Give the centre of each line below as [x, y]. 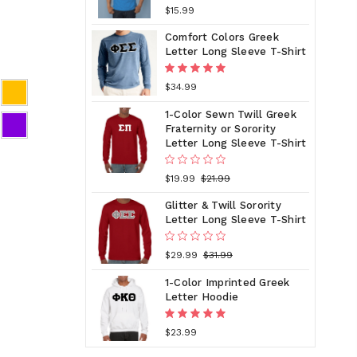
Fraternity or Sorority [220, 128]
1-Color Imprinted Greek [227, 282]
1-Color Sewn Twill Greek [230, 114]
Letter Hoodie [202, 296]
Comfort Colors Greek [222, 37]
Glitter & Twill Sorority [223, 205]
